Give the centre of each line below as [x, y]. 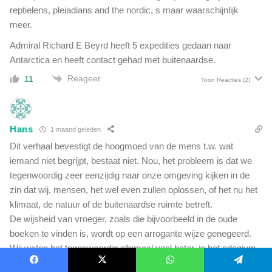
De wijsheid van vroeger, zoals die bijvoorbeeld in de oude [124, 219]
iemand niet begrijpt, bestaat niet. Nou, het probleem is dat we [131, 160]
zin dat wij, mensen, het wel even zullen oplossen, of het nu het [134, 189]
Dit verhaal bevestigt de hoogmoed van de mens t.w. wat [121, 146]
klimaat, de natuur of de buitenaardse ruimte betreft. [111, 204]
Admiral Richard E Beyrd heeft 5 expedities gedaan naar [121, 45]
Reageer [84, 78]
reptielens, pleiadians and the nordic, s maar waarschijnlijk [124, 10]
